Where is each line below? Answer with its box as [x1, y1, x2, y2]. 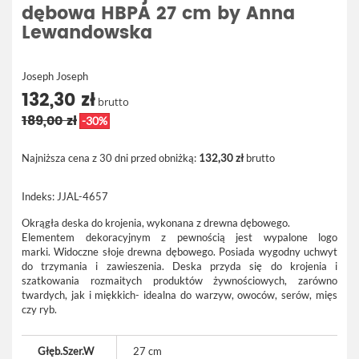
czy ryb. [22, 303, 59, 316]
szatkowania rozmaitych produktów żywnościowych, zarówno [22, 274, 337, 287]
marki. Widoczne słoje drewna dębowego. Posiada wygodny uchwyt [22, 245, 337, 258]
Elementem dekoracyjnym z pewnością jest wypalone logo [22, 231, 337, 244]
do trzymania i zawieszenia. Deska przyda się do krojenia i [22, 260, 337, 272]
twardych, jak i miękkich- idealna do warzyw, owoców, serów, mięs [22, 288, 337, 301]
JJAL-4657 [57, 190, 108, 203]
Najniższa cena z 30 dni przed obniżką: [22, 151, 199, 164]
